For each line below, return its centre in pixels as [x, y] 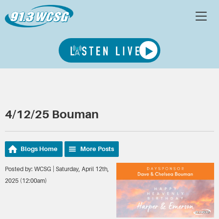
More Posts [97, 149]
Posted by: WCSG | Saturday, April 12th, [57, 169]
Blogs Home [39, 149]
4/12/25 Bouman [52, 114]
